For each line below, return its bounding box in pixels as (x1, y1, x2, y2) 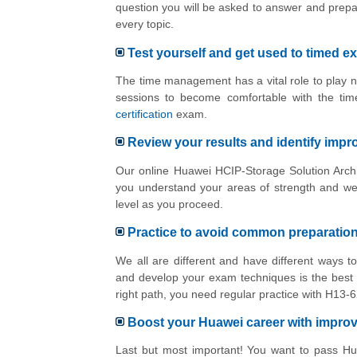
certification (116, 108, 173, 121)
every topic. (116, 18, 174, 31)
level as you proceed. (116, 197, 223, 210)
